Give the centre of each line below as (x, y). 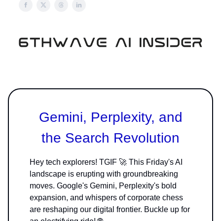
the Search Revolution (110, 138)
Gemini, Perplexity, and (110, 117)
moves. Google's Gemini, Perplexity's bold (103, 185)
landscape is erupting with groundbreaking (104, 174)
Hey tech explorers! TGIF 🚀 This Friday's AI (106, 162)
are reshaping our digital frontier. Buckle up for (110, 209)
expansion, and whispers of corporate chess (106, 197)
